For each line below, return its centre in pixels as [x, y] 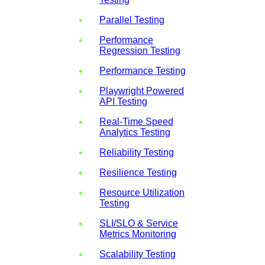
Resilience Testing [138, 172]
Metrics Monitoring [138, 234]
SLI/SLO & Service [139, 223]
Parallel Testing [132, 20]
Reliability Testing [137, 152]
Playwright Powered [142, 91]
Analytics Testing [135, 132]
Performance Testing [143, 70]
